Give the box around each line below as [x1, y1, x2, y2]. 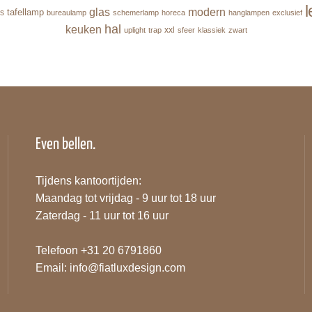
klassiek [197, 26, 226, 35]
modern [187, 6, 226, 18]
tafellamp [6, 7, 44, 18]
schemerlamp [112, 8, 159, 17]
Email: [35, 262, 70, 274]
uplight [123, 26, 146, 35]
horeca [161, 8, 185, 17]
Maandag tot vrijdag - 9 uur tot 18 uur [35, 192, 216, 205]
